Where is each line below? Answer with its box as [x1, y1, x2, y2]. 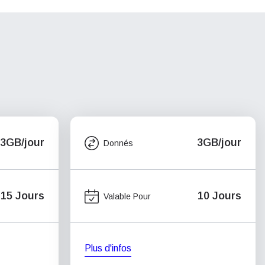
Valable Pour [104, 191, 151, 201]
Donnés [104, 138, 133, 148]
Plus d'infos [85, 243, 131, 253]
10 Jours [198, 190, 241, 202]
